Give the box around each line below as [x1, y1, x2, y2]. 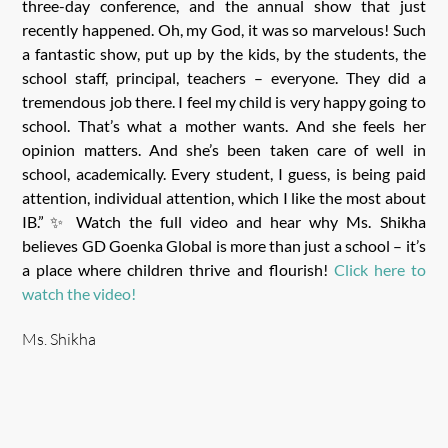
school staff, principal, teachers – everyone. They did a [22, 67, 426, 87]
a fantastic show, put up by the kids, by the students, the [22, 43, 426, 63]
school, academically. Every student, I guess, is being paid [22, 163, 426, 183]
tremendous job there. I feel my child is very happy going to [22, 91, 426, 111]
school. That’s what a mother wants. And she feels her [22, 115, 426, 135]
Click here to [333, 259, 426, 279]
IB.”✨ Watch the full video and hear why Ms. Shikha [22, 211, 426, 231]
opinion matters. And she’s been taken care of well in [22, 139, 426, 159]
